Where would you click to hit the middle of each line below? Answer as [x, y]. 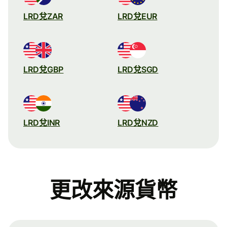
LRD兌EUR [138, 16]
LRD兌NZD [138, 122]
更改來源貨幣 [113, 190]
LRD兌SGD [138, 69]
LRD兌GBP [44, 69]
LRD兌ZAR [43, 16]
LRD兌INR [42, 122]
